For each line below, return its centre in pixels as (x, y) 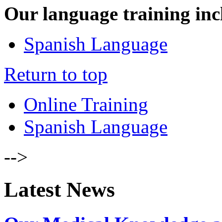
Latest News (59, 190)
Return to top (56, 74)
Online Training (86, 104)
